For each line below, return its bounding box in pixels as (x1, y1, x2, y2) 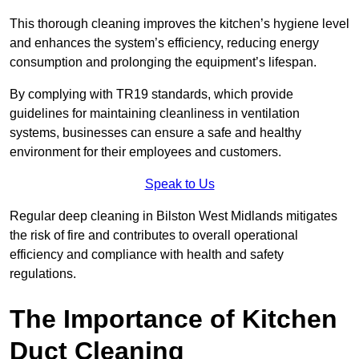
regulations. (10, 267, 76, 281)
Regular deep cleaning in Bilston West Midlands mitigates (10, 209, 337, 224)
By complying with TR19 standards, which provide (10, 87, 293, 102)
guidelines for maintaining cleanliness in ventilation (10, 107, 300, 121)
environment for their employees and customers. (10, 145, 281, 159)
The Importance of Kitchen (10, 305, 337, 334)
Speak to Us (144, 177, 215, 192)
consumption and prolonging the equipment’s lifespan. (10, 55, 317, 70)
